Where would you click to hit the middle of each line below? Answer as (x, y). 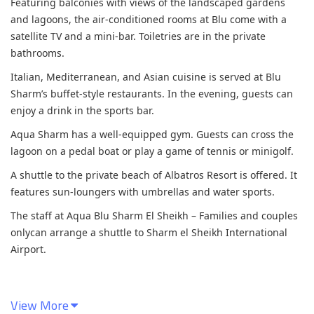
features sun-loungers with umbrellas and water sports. (143, 192)
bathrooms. (37, 53)
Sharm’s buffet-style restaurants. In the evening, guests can (152, 94)
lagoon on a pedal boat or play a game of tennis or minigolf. (152, 151)
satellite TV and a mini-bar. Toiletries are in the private (138, 36)
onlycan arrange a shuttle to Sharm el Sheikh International (149, 232)
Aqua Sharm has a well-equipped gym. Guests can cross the (152, 134)
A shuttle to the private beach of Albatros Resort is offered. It (154, 175)
